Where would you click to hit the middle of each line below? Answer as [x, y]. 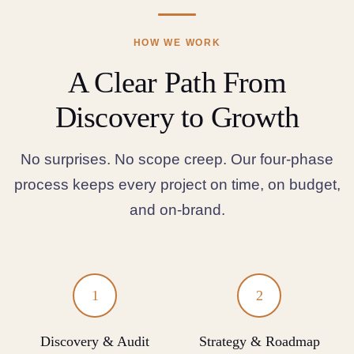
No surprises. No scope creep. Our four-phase [177, 159]
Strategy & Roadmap [259, 341]
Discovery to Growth [177, 117]
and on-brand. [177, 210]
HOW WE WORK [177, 43]
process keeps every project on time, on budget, [177, 185]
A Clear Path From [177, 82]
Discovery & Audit [95, 341]
